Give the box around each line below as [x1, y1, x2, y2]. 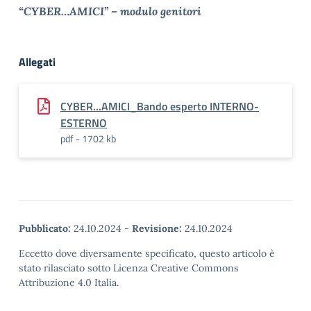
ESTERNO [60, 115, 107, 131]
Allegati [19, 53, 56, 70]
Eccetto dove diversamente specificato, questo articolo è [19, 247, 275, 260]
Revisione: [132, 222, 182, 235]
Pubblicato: [19, 222, 71, 235]
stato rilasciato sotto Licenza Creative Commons [19, 262, 239, 274]
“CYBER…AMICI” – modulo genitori [19, 4, 201, 18]
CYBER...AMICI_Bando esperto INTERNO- [60, 98, 259, 115]
